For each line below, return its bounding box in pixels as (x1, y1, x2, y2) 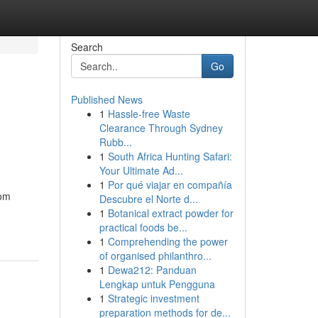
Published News (70, 92, 143, 106)
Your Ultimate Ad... (99, 163, 183, 177)
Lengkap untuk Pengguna (99, 277, 215, 291)
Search (70, 40, 103, 54)
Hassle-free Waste (107, 106, 190, 121)
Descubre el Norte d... (99, 192, 198, 206)
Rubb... (99, 135, 132, 149)
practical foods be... (99, 220, 187, 234)
